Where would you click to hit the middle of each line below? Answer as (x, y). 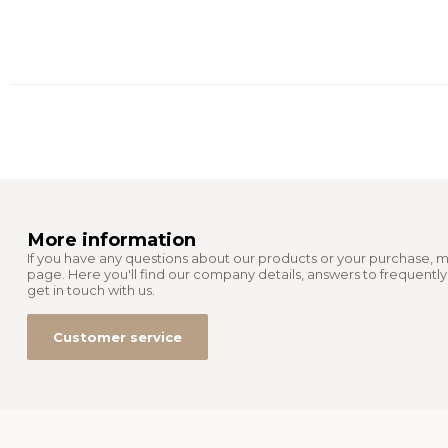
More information (111, 239)
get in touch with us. (91, 290)
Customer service (117, 336)
